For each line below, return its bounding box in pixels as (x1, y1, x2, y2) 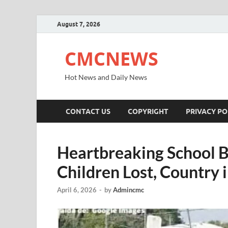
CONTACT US (66, 107, 110, 116)
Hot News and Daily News (65, 73, 147, 81)
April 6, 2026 (57, 186, 97, 194)
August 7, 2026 (57, 20, 100, 28)
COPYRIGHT (128, 107, 168, 116)
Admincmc (113, 186, 144, 194)
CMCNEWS (65, 46, 158, 71)
